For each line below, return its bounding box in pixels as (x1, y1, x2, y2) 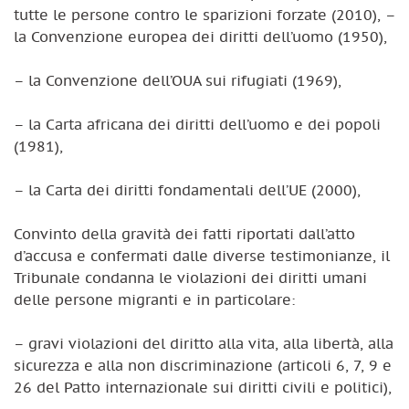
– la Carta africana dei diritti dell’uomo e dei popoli (14, 114, 381, 133)
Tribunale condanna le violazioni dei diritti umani (14, 267, 367, 287)
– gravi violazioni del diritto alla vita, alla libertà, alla (14, 333, 393, 352)
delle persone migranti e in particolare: (14, 289, 295, 309)
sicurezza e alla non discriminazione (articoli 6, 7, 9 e (14, 355, 392, 374)
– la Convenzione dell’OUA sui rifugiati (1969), (14, 70, 341, 89)
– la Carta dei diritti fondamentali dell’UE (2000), (14, 180, 361, 199)
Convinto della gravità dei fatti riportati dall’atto (14, 224, 355, 243)
